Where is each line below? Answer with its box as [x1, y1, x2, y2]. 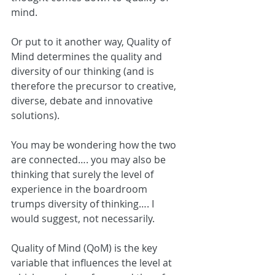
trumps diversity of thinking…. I [11, 197, 157, 211]
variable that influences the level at [11, 256, 174, 270]
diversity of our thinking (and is [11, 64, 157, 79]
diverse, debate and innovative [11, 94, 155, 108]
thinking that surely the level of [11, 168, 156, 182]
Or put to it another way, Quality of [11, 35, 173, 49]
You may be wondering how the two [11, 138, 179, 152]
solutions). [11, 109, 60, 123]
